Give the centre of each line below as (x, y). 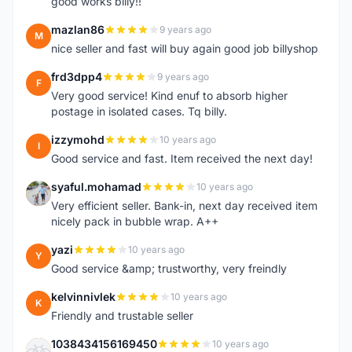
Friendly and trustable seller (122, 315)
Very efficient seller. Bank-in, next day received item (184, 205)
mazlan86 (78, 29)
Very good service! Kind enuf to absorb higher (169, 95)
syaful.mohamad (96, 187)
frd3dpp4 (77, 77)
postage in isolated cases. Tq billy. (139, 111)
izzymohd (78, 139)
